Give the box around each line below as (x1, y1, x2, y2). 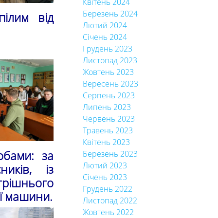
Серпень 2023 (82, 90, 135, 101)
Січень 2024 (82, 32, 127, 42)
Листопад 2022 (82, 195, 137, 206)
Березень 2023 (82, 148, 138, 159)
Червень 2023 (82, 113, 135, 124)
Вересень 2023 (82, 78, 138, 89)
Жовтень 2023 (82, 67, 134, 77)
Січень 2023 (82, 172, 127, 182)
